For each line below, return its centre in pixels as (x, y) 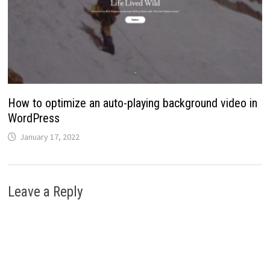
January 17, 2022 (49, 137)
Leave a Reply (45, 192)
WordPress (33, 118)
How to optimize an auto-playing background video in (132, 103)
